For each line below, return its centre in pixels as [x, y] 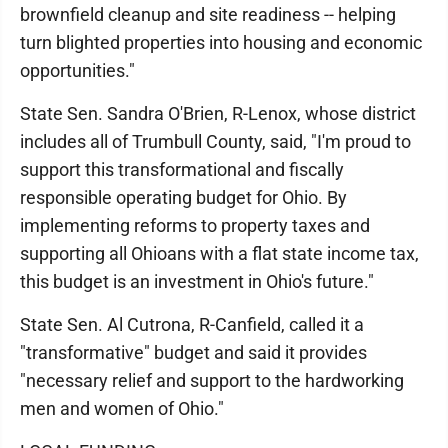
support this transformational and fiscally [182, 169]
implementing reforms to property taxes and [195, 225]
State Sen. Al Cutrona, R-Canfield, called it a [192, 324]
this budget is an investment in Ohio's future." [197, 281]
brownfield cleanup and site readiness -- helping [208, 14]
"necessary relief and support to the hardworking [212, 380]
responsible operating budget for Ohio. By [183, 197]
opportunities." [77, 70]
